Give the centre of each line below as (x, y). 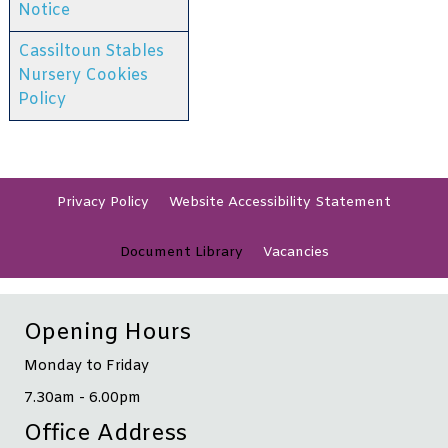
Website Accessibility (242, 202)
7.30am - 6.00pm (82, 398)
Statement (353, 202)
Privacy (83, 202)
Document (157, 252)
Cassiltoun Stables (91, 51)
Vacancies (295, 252)
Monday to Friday (86, 367)
